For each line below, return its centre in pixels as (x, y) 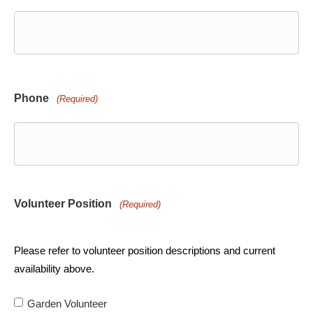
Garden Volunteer (67, 303)
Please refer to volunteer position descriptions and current (145, 250)
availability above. (54, 268)
